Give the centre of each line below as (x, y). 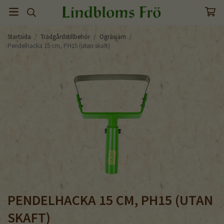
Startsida (19, 37)
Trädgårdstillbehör (65, 37)
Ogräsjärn (113, 37)
